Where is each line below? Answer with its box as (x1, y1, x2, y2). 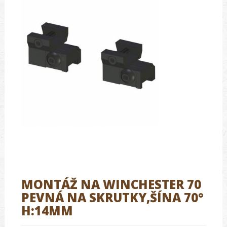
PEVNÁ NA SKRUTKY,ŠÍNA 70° (21, 188, 204, 206)
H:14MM (21, 202, 73, 219)
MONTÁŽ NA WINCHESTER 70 (21, 175, 201, 193)
